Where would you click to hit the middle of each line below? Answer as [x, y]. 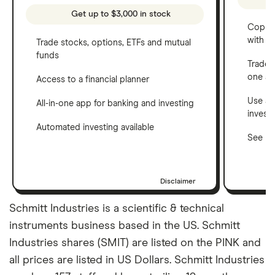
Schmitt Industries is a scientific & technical [117, 208]
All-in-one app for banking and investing [115, 103]
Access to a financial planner [93, 79]
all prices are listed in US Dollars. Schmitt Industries [137, 260]
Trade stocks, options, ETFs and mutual [114, 43]
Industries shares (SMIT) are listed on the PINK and [135, 243]
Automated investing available [95, 127]
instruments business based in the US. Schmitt [125, 226]
